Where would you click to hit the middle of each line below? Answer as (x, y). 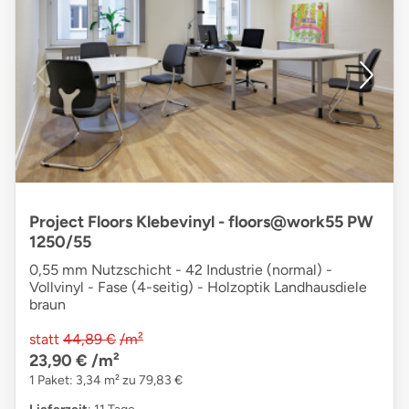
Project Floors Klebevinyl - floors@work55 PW (201, 221)
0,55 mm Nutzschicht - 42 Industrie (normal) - (181, 269)
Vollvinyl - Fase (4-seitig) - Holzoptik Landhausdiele (198, 287)
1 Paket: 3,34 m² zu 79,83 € (106, 380)
